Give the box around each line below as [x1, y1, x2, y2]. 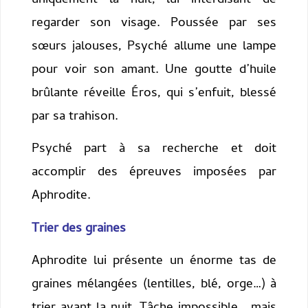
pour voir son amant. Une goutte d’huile [31, 59, 277, 81]
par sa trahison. [31, 106, 118, 128]
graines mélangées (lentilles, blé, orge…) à [31, 274, 277, 296]
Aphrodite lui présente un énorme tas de [31, 251, 277, 273]
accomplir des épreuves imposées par [31, 162, 277, 184]
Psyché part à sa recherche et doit [31, 139, 277, 161]
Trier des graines [31, 218, 126, 240]
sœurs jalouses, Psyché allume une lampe [31, 36, 277, 58]
